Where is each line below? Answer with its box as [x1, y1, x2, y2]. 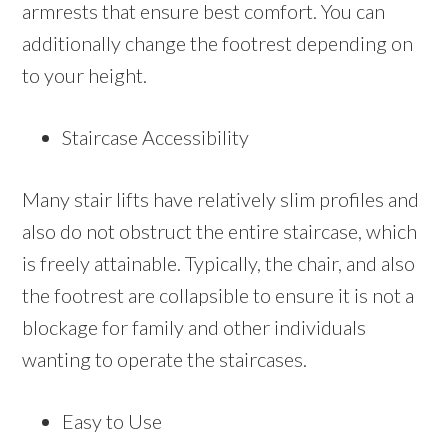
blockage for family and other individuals [22, 315, 367, 340]
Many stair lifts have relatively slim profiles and [22, 187, 420, 212]
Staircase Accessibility [62, 125, 250, 150]
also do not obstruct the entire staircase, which [22, 219, 418, 244]
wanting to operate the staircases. [22, 347, 308, 372]
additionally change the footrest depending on [22, 31, 414, 56]
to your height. [22, 63, 148, 88]
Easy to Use [62, 409, 163, 434]
